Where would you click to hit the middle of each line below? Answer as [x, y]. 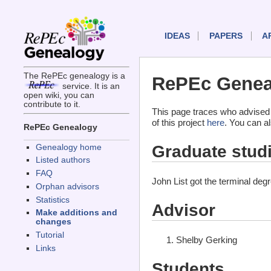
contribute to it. [52, 105]
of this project [179, 123]
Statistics [52, 200]
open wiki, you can [59, 96]
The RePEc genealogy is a [74, 76]
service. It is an [90, 87]
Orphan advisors [67, 186]
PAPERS [226, 36]
